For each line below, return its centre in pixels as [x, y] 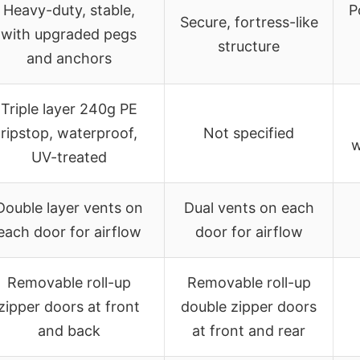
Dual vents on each [249, 207]
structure [249, 46]
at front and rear [249, 330]
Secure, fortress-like [249, 22]
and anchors [69, 58]
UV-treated [69, 157]
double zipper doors [249, 306]
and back [69, 330]
